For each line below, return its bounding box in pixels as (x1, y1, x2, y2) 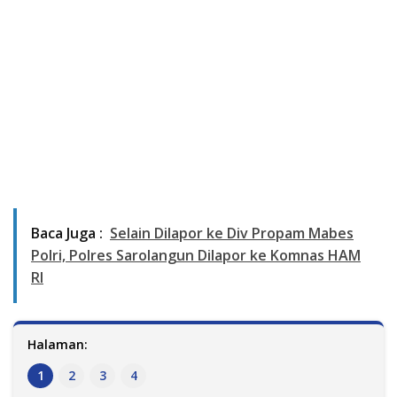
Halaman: (27, 335, 88, 353)
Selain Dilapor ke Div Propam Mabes (110, 222, 354, 243)
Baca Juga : (31, 222, 103, 243)
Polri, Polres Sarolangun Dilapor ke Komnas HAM (31, 245, 361, 265)
